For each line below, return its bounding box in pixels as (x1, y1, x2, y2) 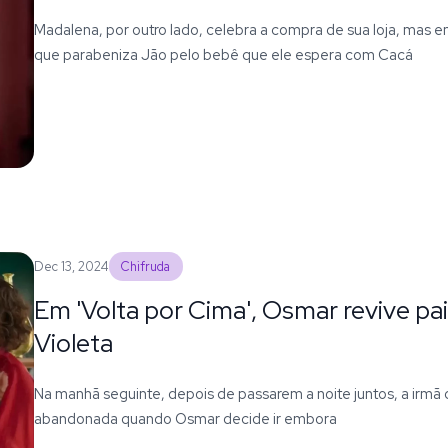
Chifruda (121, 257, 171, 275)
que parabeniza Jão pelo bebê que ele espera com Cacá (33, 44, 413, 64)
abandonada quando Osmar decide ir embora (33, 408, 337, 428)
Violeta (33, 325, 113, 360)
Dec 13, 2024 (33, 257, 109, 275)
